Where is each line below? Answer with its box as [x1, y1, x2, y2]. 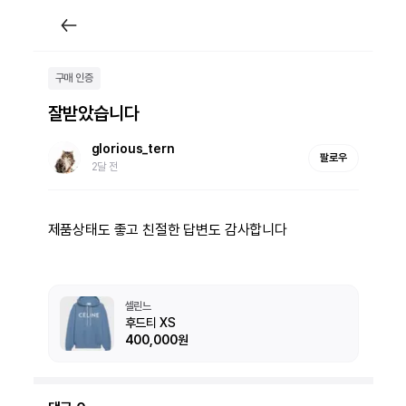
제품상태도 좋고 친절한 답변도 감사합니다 [47, 221, 287, 238]
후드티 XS [124, 314, 176, 330]
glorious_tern [91, 141, 175, 156]
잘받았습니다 [47, 102, 140, 124]
